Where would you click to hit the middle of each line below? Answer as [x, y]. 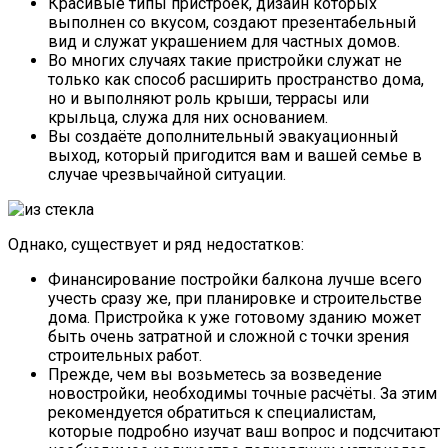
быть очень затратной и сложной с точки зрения [228, 336]
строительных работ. [125, 355]
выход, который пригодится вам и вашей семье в [235, 155]
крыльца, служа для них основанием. [188, 117]
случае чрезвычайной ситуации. [167, 174]
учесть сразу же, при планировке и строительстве [235, 298]
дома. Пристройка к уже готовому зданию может [234, 317]
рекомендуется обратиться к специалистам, [212, 412]
